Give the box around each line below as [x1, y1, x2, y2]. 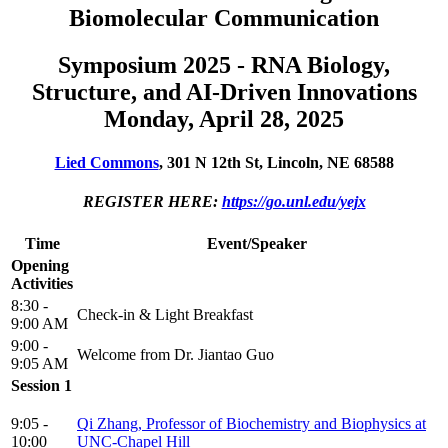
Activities [11, 275, 73, 293]
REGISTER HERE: [82, 193, 222, 211]
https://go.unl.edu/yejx [221, 193, 366, 211]
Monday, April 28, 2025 [104, 105, 344, 132]
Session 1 [11, 377, 72, 395]
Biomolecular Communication [69, 4, 379, 31]
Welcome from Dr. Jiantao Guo [77, 346, 274, 364]
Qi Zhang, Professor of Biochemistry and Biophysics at [77, 415, 426, 433]
